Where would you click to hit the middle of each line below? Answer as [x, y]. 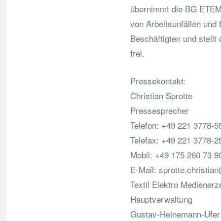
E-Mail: [145, 169]
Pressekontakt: [158, 81]
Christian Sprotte [161, 95]
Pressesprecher [160, 110]
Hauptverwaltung [161, 199]
